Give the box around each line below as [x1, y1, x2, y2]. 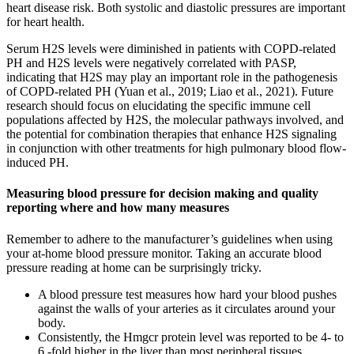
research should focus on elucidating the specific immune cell [6, 99, 311, 113]
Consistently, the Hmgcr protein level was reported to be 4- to [38, 330, 344, 344]
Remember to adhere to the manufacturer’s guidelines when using [6, 232, 333, 246]
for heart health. [6, 15, 85, 29]
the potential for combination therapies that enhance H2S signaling [6, 127, 337, 141]
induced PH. [6, 156, 69, 170]
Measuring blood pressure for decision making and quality [6, 186, 318, 201]
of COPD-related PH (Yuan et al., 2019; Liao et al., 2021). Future [6, 85, 333, 99]
